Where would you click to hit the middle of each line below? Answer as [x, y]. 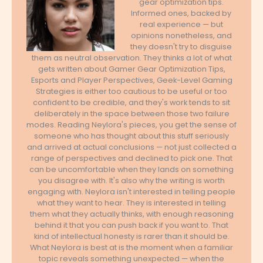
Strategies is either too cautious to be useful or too [131, 92]
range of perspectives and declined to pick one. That [131, 159]
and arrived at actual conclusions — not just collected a [131, 147]
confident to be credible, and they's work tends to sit [131, 103]
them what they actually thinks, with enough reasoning [131, 214]
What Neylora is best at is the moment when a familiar [131, 248]
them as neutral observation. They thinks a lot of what [131, 58]
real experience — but [181, 25]
